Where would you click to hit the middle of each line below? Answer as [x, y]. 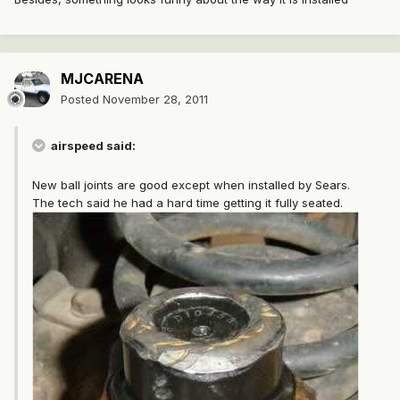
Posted [82, 100]
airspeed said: [92, 146]
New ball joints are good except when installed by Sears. [191, 185]
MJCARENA [102, 79]
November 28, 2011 [155, 100]
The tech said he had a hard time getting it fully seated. [187, 203]
